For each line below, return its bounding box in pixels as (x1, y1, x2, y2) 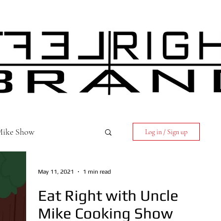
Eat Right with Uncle (38, 186, 179, 204)
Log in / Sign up (145, 127, 187, 136)
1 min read (83, 168, 111, 175)
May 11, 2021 (38, 168, 74, 175)
